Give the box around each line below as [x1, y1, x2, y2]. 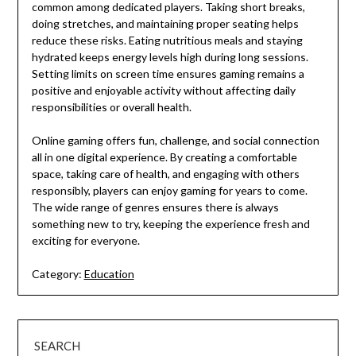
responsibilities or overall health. [31, 100, 192, 114]
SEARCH [34, 339, 81, 354]
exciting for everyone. [31, 234, 140, 248]
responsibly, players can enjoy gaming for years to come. [31, 184, 308, 198]
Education [83, 267, 134, 281]
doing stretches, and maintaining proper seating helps [31, 17, 299, 31]
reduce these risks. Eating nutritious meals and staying [31, 33, 303, 48]
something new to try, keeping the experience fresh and [31, 217, 310, 231]
